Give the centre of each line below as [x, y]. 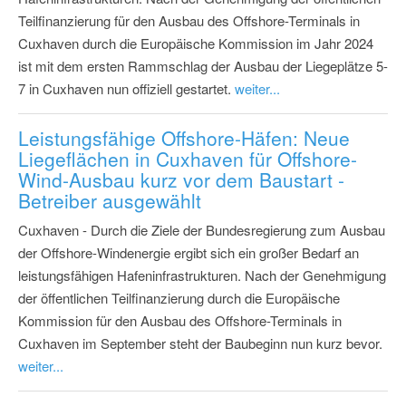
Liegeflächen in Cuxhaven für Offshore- [188, 158]
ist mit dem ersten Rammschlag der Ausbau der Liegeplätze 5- [203, 65]
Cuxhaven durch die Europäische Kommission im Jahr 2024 [196, 43]
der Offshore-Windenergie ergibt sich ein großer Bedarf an [188, 252]
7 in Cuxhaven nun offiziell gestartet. [126, 88]
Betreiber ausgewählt [110, 200]
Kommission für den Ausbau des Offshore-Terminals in [180, 320]
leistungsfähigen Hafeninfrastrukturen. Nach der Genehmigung [202, 275]
